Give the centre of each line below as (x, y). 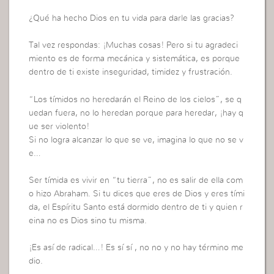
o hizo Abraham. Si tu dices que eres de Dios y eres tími (137, 194)
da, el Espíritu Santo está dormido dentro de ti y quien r (136, 208)
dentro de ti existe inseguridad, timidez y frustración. (131, 72)
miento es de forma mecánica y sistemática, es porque (135, 59)
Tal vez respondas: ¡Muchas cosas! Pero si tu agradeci (134, 46)
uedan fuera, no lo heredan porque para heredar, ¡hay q (136, 113)
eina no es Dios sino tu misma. (88, 221)
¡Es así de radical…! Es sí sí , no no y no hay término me (136, 248)
